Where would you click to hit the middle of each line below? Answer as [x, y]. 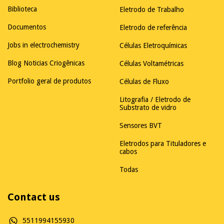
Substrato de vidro [148, 107]
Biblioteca [22, 9]
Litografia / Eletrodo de [155, 99]
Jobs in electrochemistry [43, 45]
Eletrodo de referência [153, 27]
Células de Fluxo [144, 81]
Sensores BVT [141, 125]
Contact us [34, 197]
